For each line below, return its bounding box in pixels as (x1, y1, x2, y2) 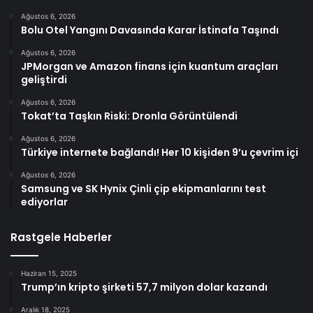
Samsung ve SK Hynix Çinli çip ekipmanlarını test (21, 182, 266, 196)
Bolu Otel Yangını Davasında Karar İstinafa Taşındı (21, 23, 279, 38)
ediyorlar (21, 195, 68, 210)
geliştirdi (21, 73, 67, 87)
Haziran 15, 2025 (21, 269, 77, 278)
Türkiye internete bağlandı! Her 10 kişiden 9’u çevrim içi (21, 145, 298, 160)
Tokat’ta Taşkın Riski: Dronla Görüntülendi (21, 109, 238, 124)
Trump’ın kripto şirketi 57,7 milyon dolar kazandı (21, 280, 268, 295)
